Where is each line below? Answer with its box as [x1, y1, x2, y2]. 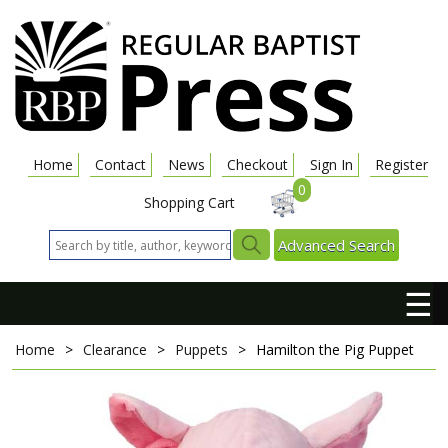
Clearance [83, 340, 147, 359]
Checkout [226, 155, 288, 174]
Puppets [175, 340, 228, 359]
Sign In [309, 155, 353, 174]
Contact [94, 155, 146, 174]
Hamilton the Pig [256, 340, 368, 359]
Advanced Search [278, 235, 395, 255]
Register [374, 155, 428, 174]
